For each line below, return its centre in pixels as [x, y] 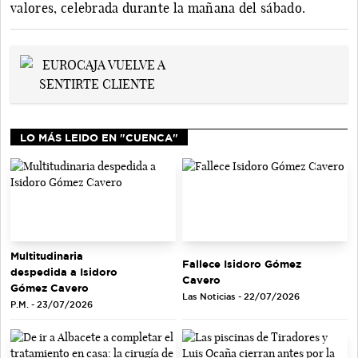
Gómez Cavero [50, 287]
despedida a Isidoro [64, 271]
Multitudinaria [47, 255]
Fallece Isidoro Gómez [242, 263]
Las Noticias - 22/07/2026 [241, 296]
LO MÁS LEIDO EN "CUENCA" [99, 138]
